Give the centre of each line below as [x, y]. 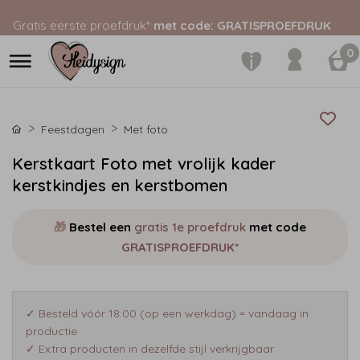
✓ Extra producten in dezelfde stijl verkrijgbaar [150, 349]
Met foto [146, 129]
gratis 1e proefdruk [190, 227]
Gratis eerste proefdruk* [82, 25]
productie [51, 331]
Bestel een [100, 227]
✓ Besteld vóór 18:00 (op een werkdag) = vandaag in [167, 313]
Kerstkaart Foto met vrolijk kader [144, 164]
